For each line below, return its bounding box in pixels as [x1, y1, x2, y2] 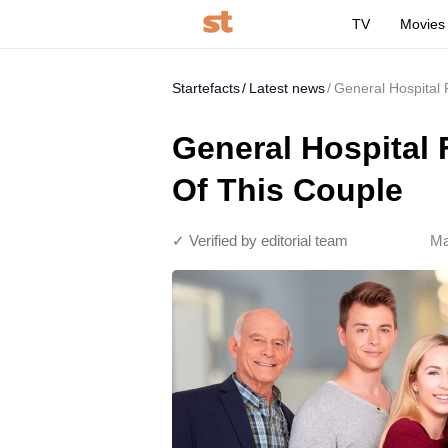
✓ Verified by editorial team [172, 232, 348, 249]
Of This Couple [172, 172, 403, 208]
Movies [400, 16, 446, 32]
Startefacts [172, 80, 240, 96]
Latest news [249, 80, 325, 96]
